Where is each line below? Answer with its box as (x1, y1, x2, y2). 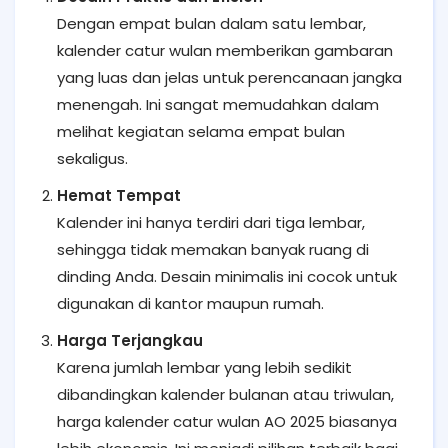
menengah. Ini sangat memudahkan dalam (57, 94, 379, 115)
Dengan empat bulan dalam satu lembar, (57, 13, 366, 34)
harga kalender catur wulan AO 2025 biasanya (57, 411, 397, 432)
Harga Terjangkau (57, 330, 203, 351)
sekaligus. (57, 148, 128, 169)
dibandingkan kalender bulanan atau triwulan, (57, 384, 394, 405)
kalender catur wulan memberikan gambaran (57, 40, 393, 61)
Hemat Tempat (57, 185, 181, 206)
